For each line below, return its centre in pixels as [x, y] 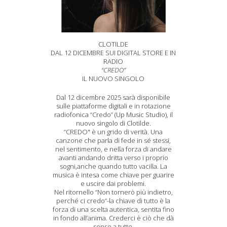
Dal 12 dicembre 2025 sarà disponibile [113, 97]
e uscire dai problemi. [113, 183]
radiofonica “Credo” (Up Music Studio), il [113, 115]
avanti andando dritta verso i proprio [113, 158]
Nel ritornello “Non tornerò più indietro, [113, 192]
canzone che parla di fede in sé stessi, [113, 140]
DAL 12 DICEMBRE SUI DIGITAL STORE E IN [113, 53]
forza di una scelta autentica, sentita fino [113, 209]
